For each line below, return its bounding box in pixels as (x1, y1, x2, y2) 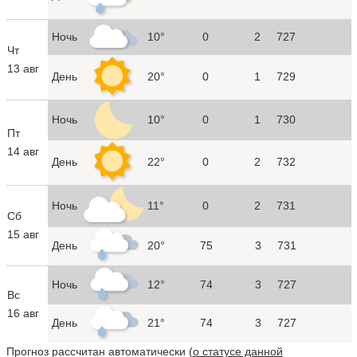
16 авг (6, 306, 39, 320)
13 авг (6, 61, 39, 75)
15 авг (6, 227, 39, 241)
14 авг (6, 144, 39, 158)
